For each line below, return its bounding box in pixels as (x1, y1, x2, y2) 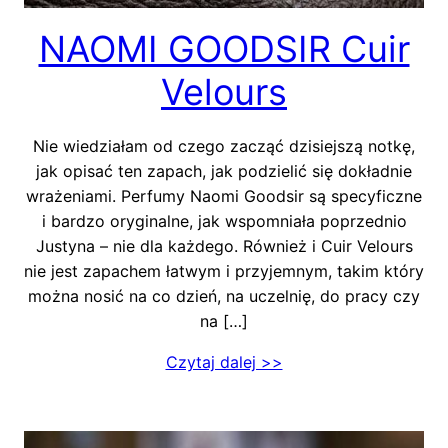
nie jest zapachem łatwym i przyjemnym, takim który (24, 260, 424, 281)
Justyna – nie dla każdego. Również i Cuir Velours (35, 235, 413, 256)
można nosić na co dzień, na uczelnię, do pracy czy (28, 285, 420, 306)
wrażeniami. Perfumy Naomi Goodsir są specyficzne (26, 185, 422, 206)
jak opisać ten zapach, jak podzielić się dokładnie (36, 160, 412, 181)
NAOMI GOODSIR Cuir (38, 26, 410, 71)
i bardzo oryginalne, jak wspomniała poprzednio (41, 210, 407, 231)
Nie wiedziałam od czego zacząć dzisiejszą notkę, (33, 135, 415, 156)
